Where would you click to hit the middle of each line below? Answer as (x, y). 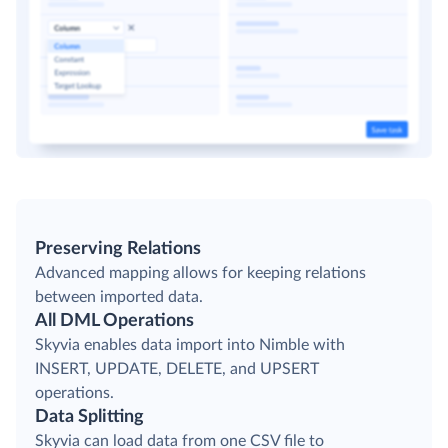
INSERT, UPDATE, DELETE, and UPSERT (177, 369)
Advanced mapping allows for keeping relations (200, 273)
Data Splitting (89, 417)
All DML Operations (114, 321)
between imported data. (119, 297)
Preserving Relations (118, 249)
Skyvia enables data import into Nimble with (190, 345)
